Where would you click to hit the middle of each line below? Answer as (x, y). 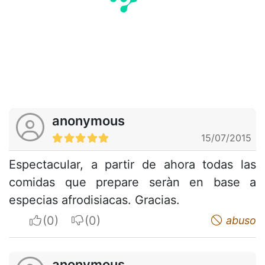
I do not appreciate (137, 220)
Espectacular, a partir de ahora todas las (132, 164)
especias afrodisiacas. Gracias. (94, 200)
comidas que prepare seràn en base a (132, 182)
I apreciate (71, 220)
